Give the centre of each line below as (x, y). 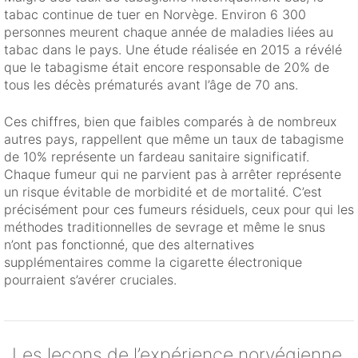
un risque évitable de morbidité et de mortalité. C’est (163, 192)
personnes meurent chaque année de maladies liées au (169, 32)
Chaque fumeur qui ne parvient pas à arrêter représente (173, 175)
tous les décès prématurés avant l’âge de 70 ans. (151, 85)
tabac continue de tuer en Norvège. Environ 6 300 (155, 15)
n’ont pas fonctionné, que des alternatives (129, 245)
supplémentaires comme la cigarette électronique (153, 263)
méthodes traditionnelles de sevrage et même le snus (165, 227)
